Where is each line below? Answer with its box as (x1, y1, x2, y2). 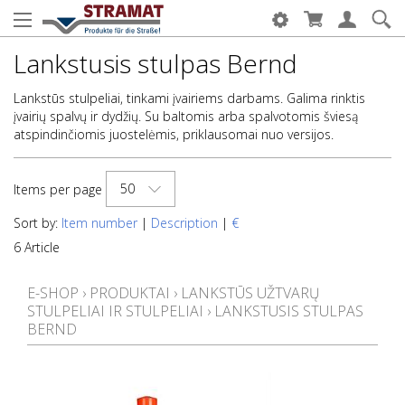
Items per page (14, 181, 102, 198)
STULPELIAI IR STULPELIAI (27, 301, 203, 321)
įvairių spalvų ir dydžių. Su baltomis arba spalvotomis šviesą (14, 108, 358, 125)
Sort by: (14, 214, 61, 231)
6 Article (14, 239, 60, 256)
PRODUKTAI (89, 283, 170, 303)
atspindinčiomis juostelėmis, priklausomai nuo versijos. (14, 126, 334, 143)
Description (151, 214, 218, 231)
